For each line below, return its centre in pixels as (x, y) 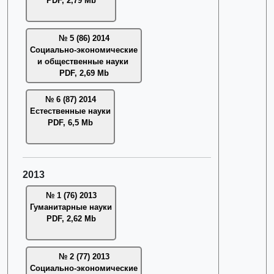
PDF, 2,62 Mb (71, 219)
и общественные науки (84, 61)
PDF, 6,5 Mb (70, 123)
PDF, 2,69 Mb (84, 73)
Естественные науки (70, 111)
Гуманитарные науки (71, 207)
